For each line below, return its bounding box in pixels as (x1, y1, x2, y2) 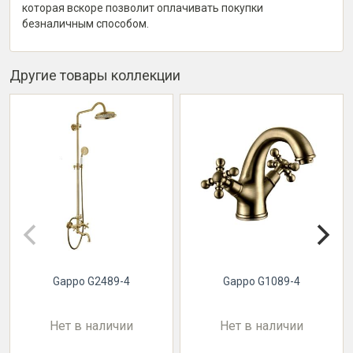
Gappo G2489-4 (53, 275, 130, 288)
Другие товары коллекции (9, 67, 180, 84)
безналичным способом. (22, 17, 149, 30)
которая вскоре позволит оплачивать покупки (22, 2, 263, 14)
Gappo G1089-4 (223, 275, 300, 288)
